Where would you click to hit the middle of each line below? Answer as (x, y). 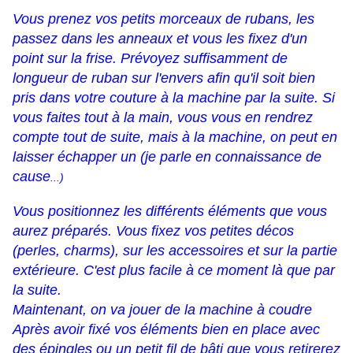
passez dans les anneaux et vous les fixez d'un (160, 39)
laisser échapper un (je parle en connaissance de (167, 157)
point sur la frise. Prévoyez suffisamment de (150, 59)
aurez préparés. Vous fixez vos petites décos (153, 231)
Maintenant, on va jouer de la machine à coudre (162, 310)
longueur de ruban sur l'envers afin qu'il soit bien (164, 78)
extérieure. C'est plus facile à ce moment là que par (174, 271)
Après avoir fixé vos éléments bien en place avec (166, 330)
